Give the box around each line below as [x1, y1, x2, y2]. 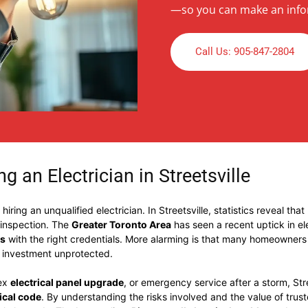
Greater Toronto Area [71, 219, 171, 230]
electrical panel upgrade [10, 276, 124, 288]
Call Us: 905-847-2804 [195, 45, 294, 58]
